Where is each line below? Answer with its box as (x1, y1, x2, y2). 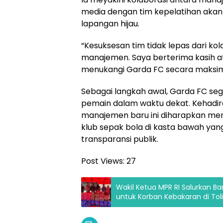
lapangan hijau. (81, 18, 139, 30)
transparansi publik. (81, 133, 158, 145)
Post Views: (81, 155, 124, 167)
